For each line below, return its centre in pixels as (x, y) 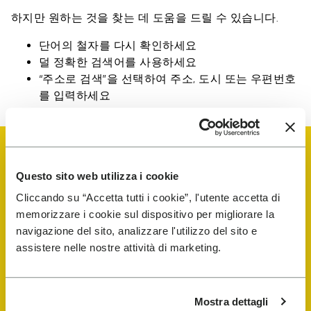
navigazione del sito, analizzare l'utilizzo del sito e (136, 231)
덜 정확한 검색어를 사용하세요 (118, 62)
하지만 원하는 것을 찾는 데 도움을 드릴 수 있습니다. (145, 18)
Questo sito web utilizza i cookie (98, 176)
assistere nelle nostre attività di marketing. (119, 248)
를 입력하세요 (75, 95)
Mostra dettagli (232, 301)
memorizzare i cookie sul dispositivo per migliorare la (145, 215)
